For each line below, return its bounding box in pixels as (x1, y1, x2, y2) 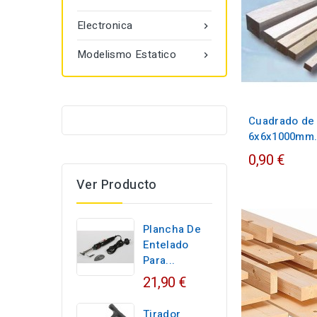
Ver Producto (76, 175, 157, 195)
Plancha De (143, 221, 201, 237)
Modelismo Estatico (77, 47, 177, 62)
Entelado (143, 237, 189, 253)
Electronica (77, 18, 133, 33)
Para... (143, 253, 175, 268)
